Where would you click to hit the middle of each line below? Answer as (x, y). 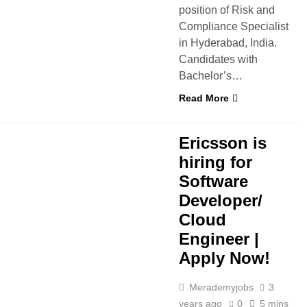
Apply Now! (224, 258)
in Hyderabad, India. (228, 43)
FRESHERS (41, 101)
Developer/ (221, 200)
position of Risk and (227, 10)
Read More (204, 98)
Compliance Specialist (234, 26)
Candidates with (218, 59)
